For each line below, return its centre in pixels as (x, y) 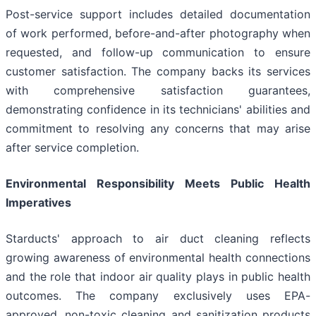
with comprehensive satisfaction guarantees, (158, 91)
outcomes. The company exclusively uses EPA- (158, 296)
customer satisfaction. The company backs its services (158, 72)
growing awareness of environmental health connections (158, 258)
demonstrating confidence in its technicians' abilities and (158, 110)
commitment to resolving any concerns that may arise (158, 129)
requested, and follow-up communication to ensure (158, 53)
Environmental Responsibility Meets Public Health (158, 184)
